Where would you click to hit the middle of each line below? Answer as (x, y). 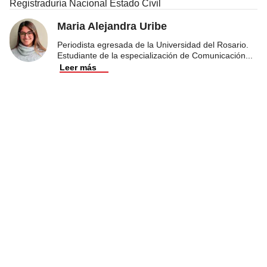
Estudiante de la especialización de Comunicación (151, 55)
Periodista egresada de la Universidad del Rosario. (153, 44)
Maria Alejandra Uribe (112, 26)
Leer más (78, 67)
